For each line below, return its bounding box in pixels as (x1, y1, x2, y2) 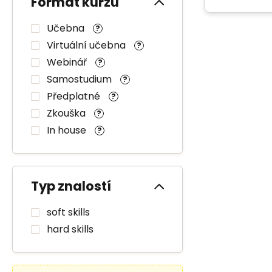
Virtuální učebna (47, 38, 128, 52)
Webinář (47, 55, 89, 69)
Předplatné (47, 89, 103, 103)
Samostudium (47, 72, 114, 86)
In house (47, 123, 89, 137)
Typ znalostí (31, 177, 111, 195)
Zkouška (47, 106, 88, 120)
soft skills (47, 205, 90, 219)
